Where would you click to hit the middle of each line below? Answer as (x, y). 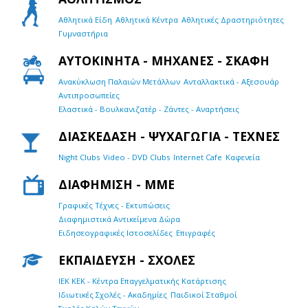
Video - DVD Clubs (136, 157)
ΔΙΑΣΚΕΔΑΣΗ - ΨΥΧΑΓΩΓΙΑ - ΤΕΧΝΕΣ (169, 136)
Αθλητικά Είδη (85, 19)
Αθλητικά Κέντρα (147, 19)
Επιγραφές (196, 232)
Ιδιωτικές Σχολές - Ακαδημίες (113, 294)
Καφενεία (243, 157)
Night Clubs (79, 157)
